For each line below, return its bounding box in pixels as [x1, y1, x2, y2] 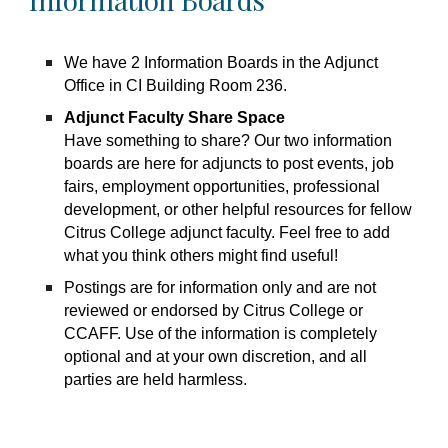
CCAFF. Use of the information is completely [64, 324, 378, 342]
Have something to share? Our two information [64, 131, 393, 149]
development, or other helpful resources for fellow [64, 200, 413, 218]
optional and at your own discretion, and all [64, 347, 368, 365]
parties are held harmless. [64, 370, 248, 388]
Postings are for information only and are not [64, 278, 377, 296]
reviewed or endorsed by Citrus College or [64, 301, 364, 319]
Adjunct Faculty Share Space [64, 108, 286, 126]
